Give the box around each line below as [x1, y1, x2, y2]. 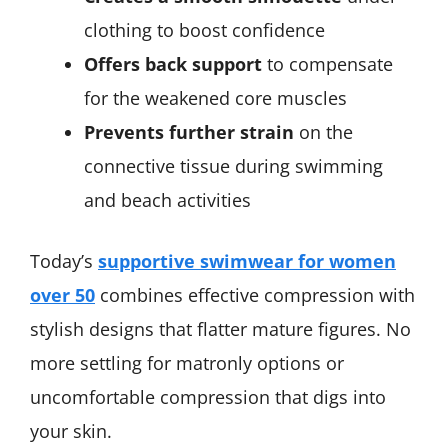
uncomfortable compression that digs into [30, 385, 386, 410]
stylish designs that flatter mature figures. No [30, 317, 411, 342]
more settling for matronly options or [30, 351, 344, 376]
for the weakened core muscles [84, 86, 347, 111]
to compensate [262, 52, 393, 77]
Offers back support [84, 52, 262, 77]
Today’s [30, 249, 98, 274]
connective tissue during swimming [84, 154, 383, 179]
